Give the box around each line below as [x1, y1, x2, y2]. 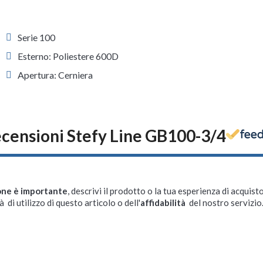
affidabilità [140, 197, 187, 208]
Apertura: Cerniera [18, 69, 93, 80]
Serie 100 [18, 31, 56, 43]
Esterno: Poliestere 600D [18, 50, 119, 62]
